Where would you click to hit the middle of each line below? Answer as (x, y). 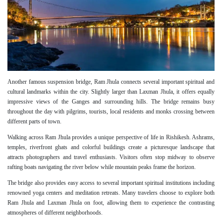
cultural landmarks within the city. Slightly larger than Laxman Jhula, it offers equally (111, 92)
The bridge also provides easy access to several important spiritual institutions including (111, 183)
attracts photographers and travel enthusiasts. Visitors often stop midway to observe (111, 157)
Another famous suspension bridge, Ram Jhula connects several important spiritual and (111, 82)
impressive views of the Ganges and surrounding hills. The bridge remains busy (111, 102)
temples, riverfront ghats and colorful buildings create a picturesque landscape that (111, 147)
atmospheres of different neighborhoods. (55, 213)
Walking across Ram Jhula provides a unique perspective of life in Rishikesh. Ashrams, (111, 138)
